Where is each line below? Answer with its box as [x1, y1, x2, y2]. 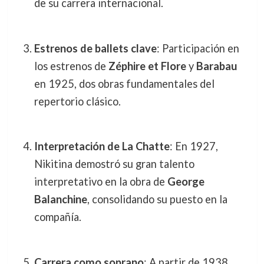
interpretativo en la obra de [34, 175, 167, 189]
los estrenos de [34, 59, 108, 72]
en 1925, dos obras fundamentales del [34, 77, 214, 90]
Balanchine [34, 193, 87, 206]
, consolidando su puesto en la [87, 193, 227, 206]
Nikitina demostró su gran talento [34, 157, 194, 171]
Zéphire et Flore [108, 59, 186, 72]
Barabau [196, 59, 237, 72]
